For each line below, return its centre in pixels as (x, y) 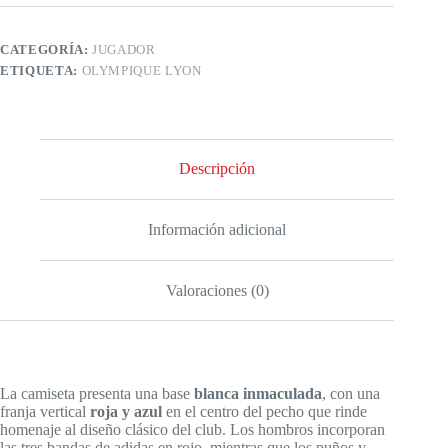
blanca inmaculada (258, 394)
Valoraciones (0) (217, 290)
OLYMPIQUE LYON (141, 70)
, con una (351, 394)
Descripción (217, 169)
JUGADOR (124, 49)
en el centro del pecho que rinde (264, 412)
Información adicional (217, 229)
